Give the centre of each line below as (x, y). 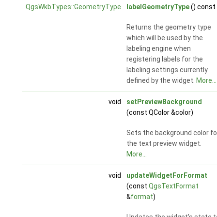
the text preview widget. (164, 144)
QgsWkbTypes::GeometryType (73, 7)
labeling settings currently (167, 70)
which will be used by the (164, 38)
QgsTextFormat (173, 186)
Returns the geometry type (169, 27)
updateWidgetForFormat (167, 176)
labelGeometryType (158, 7)
